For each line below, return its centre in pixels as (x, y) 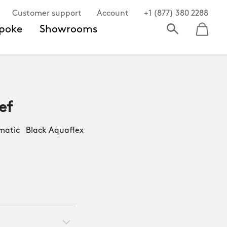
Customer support (47, 14)
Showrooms (69, 29)
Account (113, 14)
